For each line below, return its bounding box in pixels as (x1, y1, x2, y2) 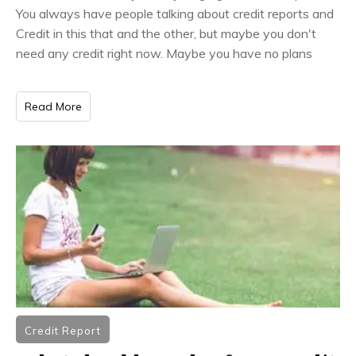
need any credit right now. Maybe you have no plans (16, 44, 312, 61)
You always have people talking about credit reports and (16, 5, 334, 21)
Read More (25, 99, 82, 114)
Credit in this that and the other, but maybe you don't (16, 25, 316, 41)
